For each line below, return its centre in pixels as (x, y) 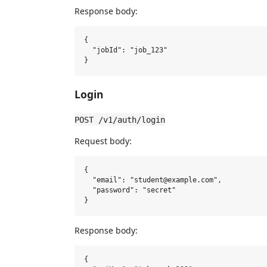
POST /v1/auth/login (120, 119)
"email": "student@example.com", (153, 180)
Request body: (103, 141)
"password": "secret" (130, 190)
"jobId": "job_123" (126, 50)
